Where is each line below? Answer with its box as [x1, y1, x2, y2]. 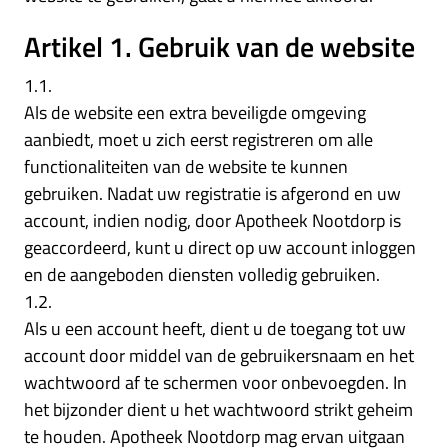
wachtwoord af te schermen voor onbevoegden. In [24, 368, 407, 396]
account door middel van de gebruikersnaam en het [24, 341, 414, 369]
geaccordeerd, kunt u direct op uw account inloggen [24, 233, 416, 261]
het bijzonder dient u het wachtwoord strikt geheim [24, 395, 413, 423]
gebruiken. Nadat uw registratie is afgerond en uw [24, 179, 401, 207]
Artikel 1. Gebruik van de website [24, 24, 415, 68]
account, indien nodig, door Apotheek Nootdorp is [24, 206, 401, 234]
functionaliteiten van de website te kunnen [24, 152, 348, 180]
